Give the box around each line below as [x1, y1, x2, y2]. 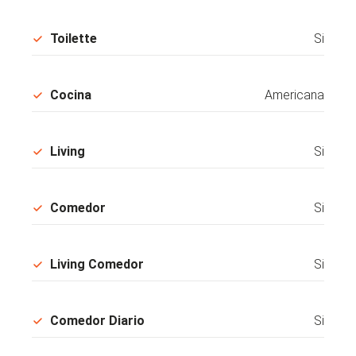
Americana [265, 87, 324, 103]
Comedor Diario [50, 312, 145, 328]
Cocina [50, 87, 91, 103]
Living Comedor [50, 256, 144, 272]
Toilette [50, 30, 97, 46]
